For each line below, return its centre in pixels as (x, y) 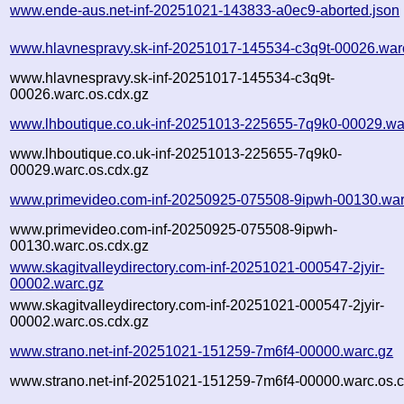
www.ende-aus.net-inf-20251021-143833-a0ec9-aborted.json (205, 10)
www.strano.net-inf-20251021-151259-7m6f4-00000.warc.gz (202, 351)
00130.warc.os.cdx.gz (80, 245)
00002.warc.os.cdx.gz (80, 321)
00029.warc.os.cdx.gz (80, 170)
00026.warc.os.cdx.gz (80, 94)
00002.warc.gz (57, 283)
